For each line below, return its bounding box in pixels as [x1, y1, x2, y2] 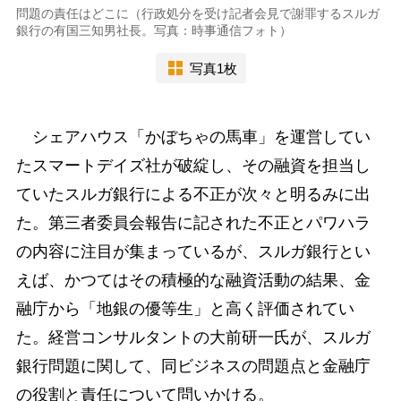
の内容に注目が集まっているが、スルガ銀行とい [15, 243, 371, 261]
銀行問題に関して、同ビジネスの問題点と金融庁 [15, 357, 371, 376]
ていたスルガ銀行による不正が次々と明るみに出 [15, 185, 371, 204]
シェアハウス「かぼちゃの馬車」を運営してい [15, 128, 371, 147]
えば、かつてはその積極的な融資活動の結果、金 [15, 271, 371, 290]
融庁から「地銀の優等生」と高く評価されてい [15, 300, 354, 319]
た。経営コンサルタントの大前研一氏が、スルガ [15, 328, 371, 347]
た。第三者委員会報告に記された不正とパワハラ [15, 214, 371, 233]
